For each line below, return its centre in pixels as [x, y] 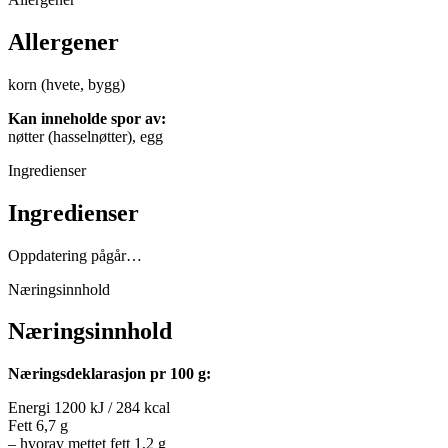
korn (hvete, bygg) [66, 84]
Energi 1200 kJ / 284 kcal [89, 408]
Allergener [63, 41]
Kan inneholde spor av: [87, 118]
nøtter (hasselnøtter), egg [85, 136]
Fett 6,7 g [38, 426]
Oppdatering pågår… [75, 255]
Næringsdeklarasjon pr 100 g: [109, 374]
